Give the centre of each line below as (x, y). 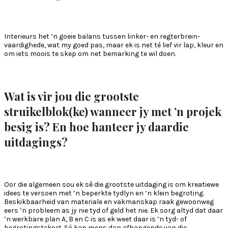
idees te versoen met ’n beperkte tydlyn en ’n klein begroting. (104, 193)
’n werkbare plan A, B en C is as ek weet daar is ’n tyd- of (95, 219)
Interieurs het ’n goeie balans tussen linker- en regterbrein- (102, 36)
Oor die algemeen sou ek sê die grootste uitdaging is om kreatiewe (111, 185)
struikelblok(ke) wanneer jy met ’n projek (113, 112)
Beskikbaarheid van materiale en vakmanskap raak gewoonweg (109, 202)
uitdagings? (36, 142)
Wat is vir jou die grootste (72, 96)
